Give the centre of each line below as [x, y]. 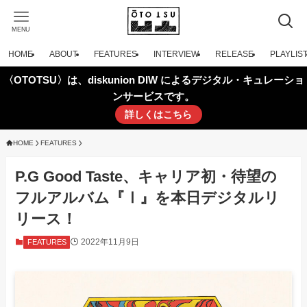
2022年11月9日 [110, 242]
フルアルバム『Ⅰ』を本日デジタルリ [148, 198]
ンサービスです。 [153, 96]
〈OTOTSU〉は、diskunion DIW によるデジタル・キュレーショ [153, 80]
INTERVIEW [176, 54]
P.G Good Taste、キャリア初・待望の [146, 177]
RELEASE [234, 54]
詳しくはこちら [159, 114]
